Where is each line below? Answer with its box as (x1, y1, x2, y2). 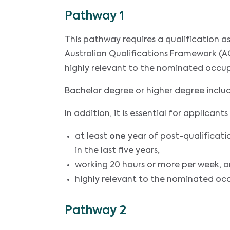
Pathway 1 (65, 10, 124, 22)
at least (75, 132, 109, 141)
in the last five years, (75, 146, 160, 155)
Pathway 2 (65, 205, 126, 217)
